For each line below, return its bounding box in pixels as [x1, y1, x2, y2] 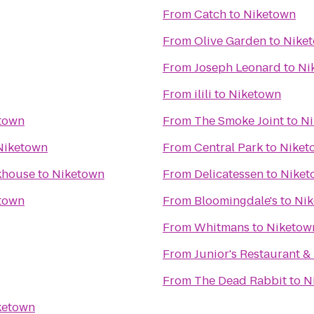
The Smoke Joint [194, 113, 284, 129]
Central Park [194, 139, 263, 156]
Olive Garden [194, 33, 266, 49]
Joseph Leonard [194, 60, 281, 76]
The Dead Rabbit [194, 273, 287, 289]
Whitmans [194, 219, 250, 235]
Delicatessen [194, 166, 264, 182]
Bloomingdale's [194, 193, 278, 209]
